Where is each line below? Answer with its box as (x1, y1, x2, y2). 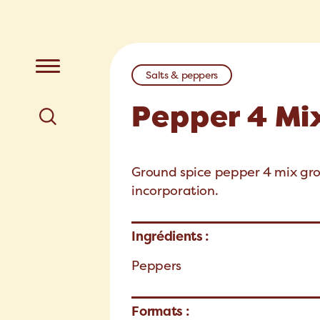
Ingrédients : (131, 228, 209, 245)
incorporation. (131, 182, 219, 199)
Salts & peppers (146, 69, 219, 81)
